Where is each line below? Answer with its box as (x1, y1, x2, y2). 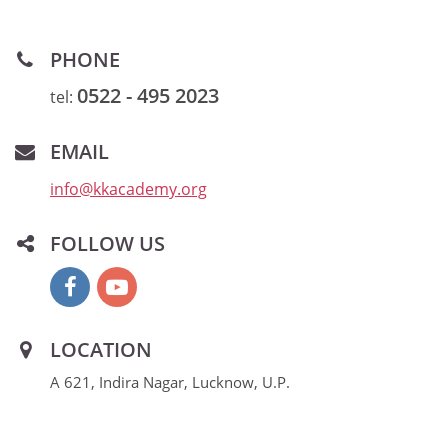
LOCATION (50, 336, 152, 364)
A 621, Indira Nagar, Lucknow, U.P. (50, 372, 290, 393)
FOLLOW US (50, 230, 165, 258)
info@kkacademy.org (50, 178, 207, 201)
